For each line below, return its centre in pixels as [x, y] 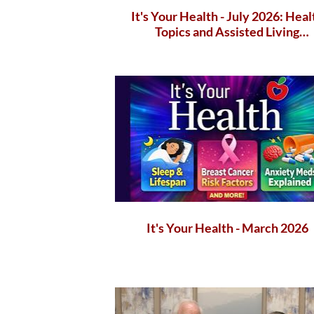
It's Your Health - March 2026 [227, 228]
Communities [227, 47]
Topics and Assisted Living [227, 32]
